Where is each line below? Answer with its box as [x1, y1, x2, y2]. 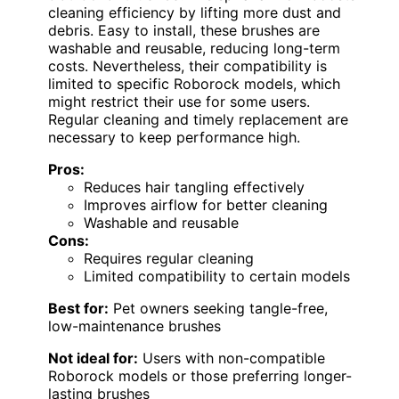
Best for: [48, 299, 109, 318]
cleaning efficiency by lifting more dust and [48, 4, 341, 22]
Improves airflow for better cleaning [84, 196, 328, 215]
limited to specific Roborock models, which [48, 75, 340, 94]
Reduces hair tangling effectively [84, 178, 305, 197]
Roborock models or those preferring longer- [48, 367, 352, 386]
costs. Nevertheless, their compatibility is [48, 57, 327, 76]
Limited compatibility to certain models [84, 267, 350, 286]
